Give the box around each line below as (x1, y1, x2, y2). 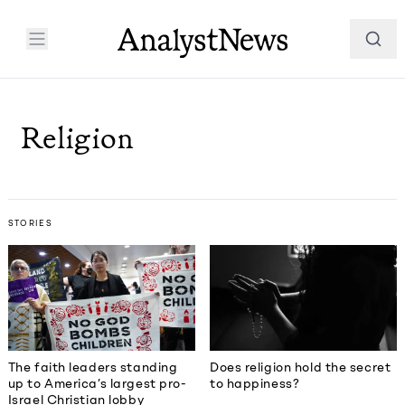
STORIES (7, 217, 53, 228)
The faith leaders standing (7, 359, 178, 375)
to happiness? (210, 375, 303, 391)
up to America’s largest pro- (7, 375, 187, 391)
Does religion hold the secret (210, 359, 391, 375)
